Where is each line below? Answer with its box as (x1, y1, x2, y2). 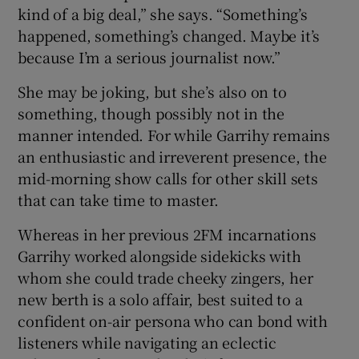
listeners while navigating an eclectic (18, 331, 276, 353)
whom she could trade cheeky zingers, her (18, 266, 313, 288)
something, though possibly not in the (18, 102, 285, 123)
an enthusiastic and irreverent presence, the (18, 145, 327, 167)
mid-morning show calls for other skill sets (18, 167, 318, 188)
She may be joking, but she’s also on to (18, 80, 287, 102)
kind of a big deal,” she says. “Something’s (18, 2, 308, 24)
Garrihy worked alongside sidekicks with (18, 244, 301, 266)
